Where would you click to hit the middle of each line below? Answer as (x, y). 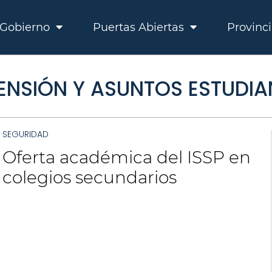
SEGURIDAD (25, 134)
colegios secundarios (89, 177)
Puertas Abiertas (140, 27)
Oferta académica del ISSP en (126, 157)
